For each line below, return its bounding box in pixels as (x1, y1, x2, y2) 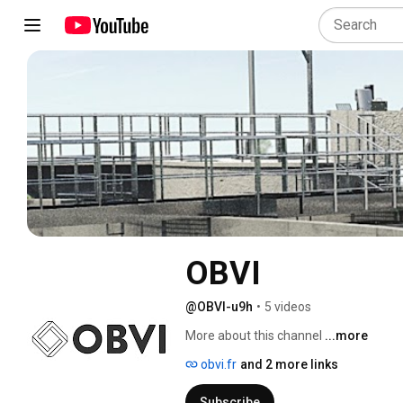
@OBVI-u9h (185, 299, 253, 314)
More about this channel (185, 327, 322, 343)
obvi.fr (198, 356, 237, 372)
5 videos (264, 299, 311, 314)
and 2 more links (240, 356, 338, 372)
